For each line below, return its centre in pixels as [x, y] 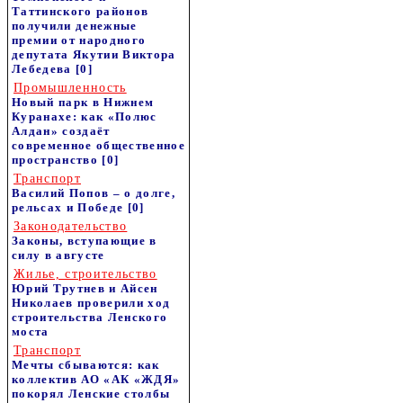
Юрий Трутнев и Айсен [85, 288]
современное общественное [99, 145]
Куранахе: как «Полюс [85, 116]
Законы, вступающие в [85, 241]
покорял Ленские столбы [91, 394]
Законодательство [71, 226]
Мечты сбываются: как [86, 365]
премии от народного [79, 40]
